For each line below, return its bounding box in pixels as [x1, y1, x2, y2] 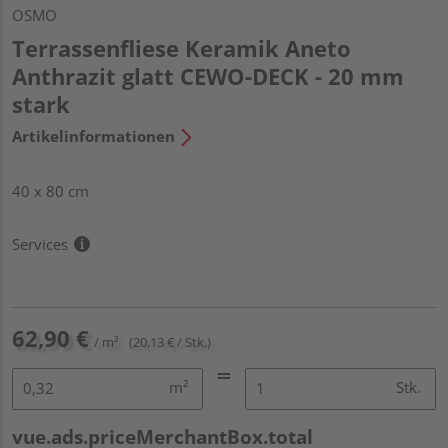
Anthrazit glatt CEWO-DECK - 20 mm [12, 60, 404, 91]
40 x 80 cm [12, 180, 89, 201]
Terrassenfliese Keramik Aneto [12, 32, 351, 63]
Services [12, 233, 68, 254]
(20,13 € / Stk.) [129, 332, 211, 351]
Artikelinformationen [12, 125, 175, 146]
